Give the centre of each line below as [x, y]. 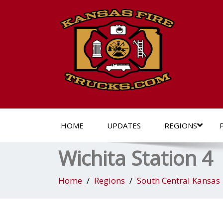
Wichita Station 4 [136, 158]
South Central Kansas [178, 180]
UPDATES [124, 125]
